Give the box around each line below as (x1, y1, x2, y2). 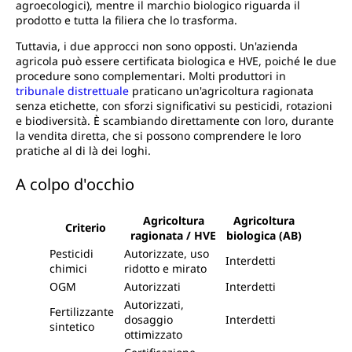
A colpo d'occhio (16, 174, 134, 196)
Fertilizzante (49, 304, 114, 320)
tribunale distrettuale (16, 83, 129, 99)
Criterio (64, 220, 106, 236)
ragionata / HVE (130, 228, 216, 244)
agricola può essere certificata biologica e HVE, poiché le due (16, 53, 336, 69)
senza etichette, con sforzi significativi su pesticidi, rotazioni (16, 98, 332, 114)
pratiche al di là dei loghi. (16, 143, 151, 159)
